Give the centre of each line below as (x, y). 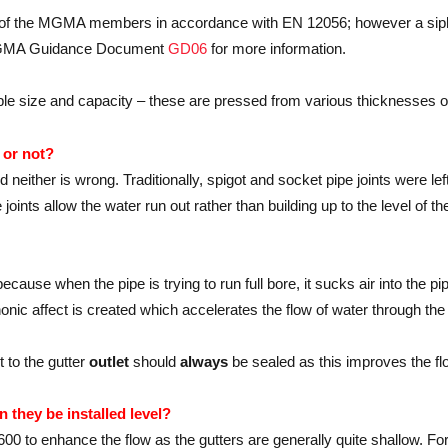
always (204, 362)
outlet (109, 362)
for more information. (276, 49)
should (154, 362)
